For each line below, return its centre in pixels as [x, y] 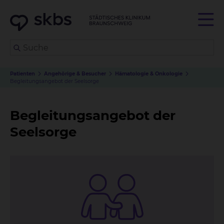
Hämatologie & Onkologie [149, 74]
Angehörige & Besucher [75, 74]
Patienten [22, 74]
